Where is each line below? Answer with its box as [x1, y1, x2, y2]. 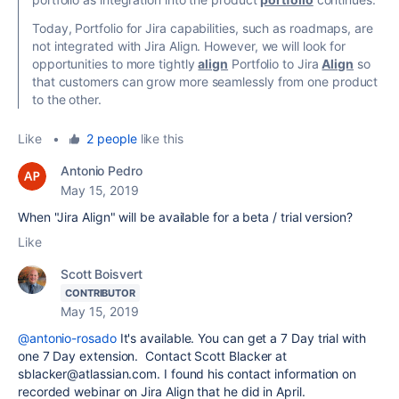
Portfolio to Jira [228, 56, 322, 72]
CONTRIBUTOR [65, 287, 136, 300]
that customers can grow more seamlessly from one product [32, 74, 379, 90]
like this [136, 131, 183, 147]
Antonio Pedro [61, 163, 142, 179]
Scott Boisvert [61, 266, 142, 282]
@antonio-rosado [18, 330, 117, 346]
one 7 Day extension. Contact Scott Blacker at [18, 348, 288, 364]
